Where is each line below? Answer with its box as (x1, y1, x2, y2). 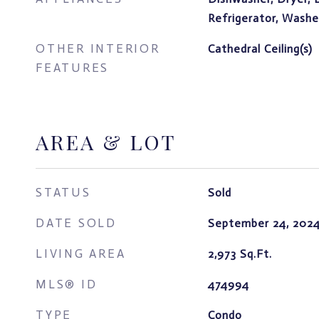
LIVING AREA (36, 246, 126, 261)
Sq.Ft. (239, 247, 272, 261)
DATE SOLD (36, 216, 117, 230)
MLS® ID (36, 277, 98, 291)
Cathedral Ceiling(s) (207, 42, 313, 56)
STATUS (36, 185, 91, 199)
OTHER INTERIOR (36, 41, 160, 56)
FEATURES (36, 61, 109, 75)
